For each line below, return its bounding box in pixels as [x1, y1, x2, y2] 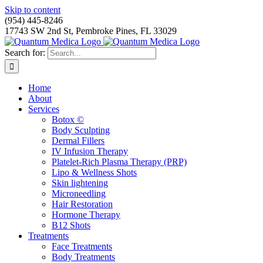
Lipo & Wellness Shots [52, 167, 137, 177]
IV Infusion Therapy [52, 146, 128, 156]
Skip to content [5, 5, 60, 15]
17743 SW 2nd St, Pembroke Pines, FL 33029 [5, 26, 177, 36]
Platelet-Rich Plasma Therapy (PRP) [52, 157, 187, 167]
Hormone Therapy [52, 210, 120, 220]
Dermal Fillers [52, 136, 104, 146]
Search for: [5, 48, 45, 58]
